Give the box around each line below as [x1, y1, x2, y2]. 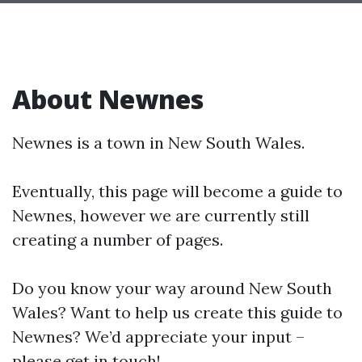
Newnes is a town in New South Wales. [12, 132, 305, 153]
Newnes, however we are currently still [12, 204, 309, 225]
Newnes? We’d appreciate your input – [12, 326, 305, 347]
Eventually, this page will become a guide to [12, 180, 343, 201]
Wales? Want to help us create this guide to [12, 301, 343, 322]
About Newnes [12, 81, 204, 116]
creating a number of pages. [12, 229, 223, 250]
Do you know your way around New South [12, 277, 332, 298]
